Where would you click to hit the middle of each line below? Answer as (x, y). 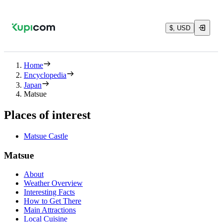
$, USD (180, 28)
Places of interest (47, 115)
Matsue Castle (46, 136)
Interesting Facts (49, 192)
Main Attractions (50, 210)
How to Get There (53, 201)
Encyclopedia (45, 75)
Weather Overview (53, 183)
